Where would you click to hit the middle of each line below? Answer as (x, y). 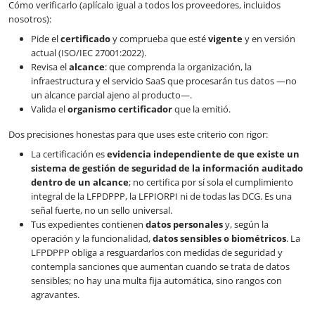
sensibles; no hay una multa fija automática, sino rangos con (156, 281)
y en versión (269, 39)
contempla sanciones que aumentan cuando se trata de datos (160, 267)
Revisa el (50, 67)
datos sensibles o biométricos (219, 239)
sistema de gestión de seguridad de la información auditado (167, 168)
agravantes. (55, 295)
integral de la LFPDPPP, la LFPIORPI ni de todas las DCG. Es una (161, 197)
